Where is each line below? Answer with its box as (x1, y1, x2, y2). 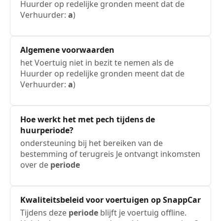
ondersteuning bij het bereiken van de (20, 138, 163, 148)
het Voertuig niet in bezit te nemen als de (20, 57, 174, 68)
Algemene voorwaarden (20, 44, 114, 55)
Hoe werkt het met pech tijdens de (20, 114, 155, 125)
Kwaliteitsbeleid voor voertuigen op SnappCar (20, 194, 201, 205)
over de (20, 159, 50, 170)
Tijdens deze (20, 207, 69, 218)
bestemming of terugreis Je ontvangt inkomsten (20, 148, 200, 159)
